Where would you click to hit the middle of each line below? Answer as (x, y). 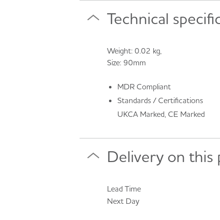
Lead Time (124, 188)
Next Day (123, 201)
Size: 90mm (126, 62)
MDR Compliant (144, 86)
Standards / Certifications (160, 100)
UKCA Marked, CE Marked (161, 114)
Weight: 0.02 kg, (134, 50)
